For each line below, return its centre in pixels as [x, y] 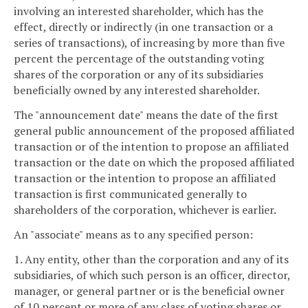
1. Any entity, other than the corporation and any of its [151, 259]
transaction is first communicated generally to [130, 194]
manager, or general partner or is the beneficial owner [149, 290]
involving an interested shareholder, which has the [139, 11]
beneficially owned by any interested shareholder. [137, 90]
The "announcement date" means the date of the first [146, 115]
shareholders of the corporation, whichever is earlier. [145, 210]
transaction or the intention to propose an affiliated [145, 178]
